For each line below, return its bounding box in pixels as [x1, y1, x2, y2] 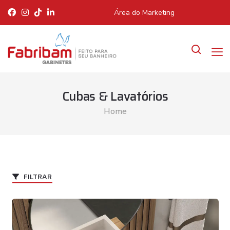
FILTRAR [22, 171, 52, 182]
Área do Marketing [113, 8, 175, 17]
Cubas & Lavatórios [62, 87, 168, 106]
